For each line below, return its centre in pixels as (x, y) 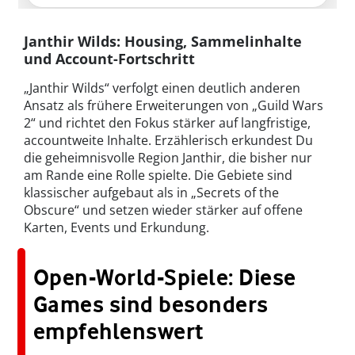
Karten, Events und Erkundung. (116, 227)
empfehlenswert (118, 331)
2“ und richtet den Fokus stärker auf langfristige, (167, 122)
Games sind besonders (151, 304)
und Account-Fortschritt (109, 58)
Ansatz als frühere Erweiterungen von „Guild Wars (174, 105)
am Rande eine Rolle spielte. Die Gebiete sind (158, 175)
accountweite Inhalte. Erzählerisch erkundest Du (168, 140)
